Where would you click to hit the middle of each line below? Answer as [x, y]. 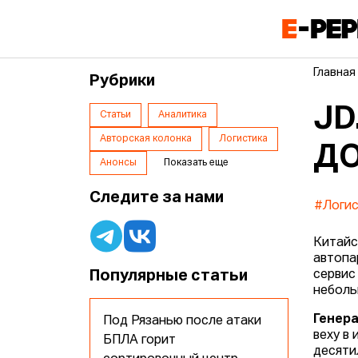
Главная [335, 73]
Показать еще [197, 163]
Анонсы [119, 163]
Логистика [244, 139]
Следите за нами [157, 198]
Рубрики [123, 81]
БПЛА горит [140, 341]
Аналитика [183, 115]
